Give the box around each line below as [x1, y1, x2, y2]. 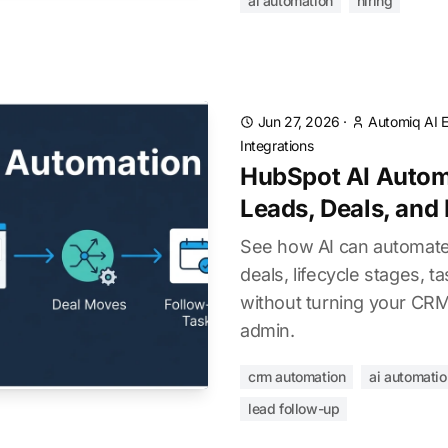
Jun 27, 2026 [257, 113, 340, 130]
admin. [240, 320, 295, 341]
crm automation [248, 368, 346, 385]
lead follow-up [248, 400, 340, 417]
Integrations [240, 137, 314, 154]
